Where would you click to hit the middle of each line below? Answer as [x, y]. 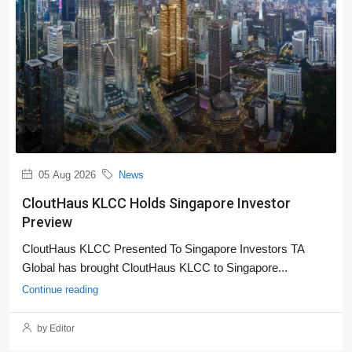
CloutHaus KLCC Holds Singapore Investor [156, 203]
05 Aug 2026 [66, 175]
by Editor [55, 329]
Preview [47, 222]
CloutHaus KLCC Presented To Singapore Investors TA [163, 249]
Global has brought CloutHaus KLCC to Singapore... [155, 268]
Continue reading [60, 290]
